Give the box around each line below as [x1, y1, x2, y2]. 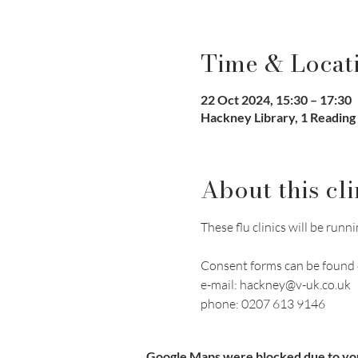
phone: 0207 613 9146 [200, 296, 325, 312]
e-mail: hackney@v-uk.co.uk [200, 276, 351, 292]
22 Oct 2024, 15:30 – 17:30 [200, 92, 352, 107]
